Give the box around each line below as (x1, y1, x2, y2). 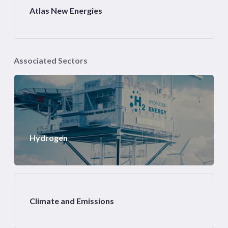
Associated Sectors (13, 55, 88, 66)
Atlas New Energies (29, 6, 102, 16)
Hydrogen (29, 132, 68, 142)
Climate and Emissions (29, 196, 114, 206)
